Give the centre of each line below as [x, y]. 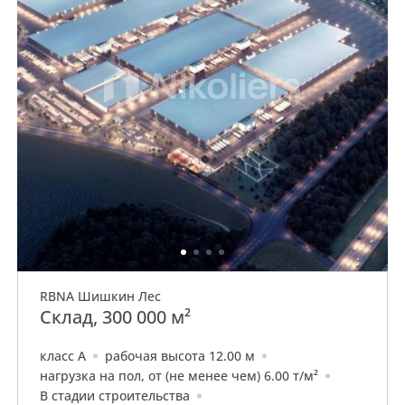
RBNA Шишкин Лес [100, 296]
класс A [63, 356]
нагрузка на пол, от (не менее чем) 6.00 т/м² [179, 376]
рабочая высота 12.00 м [180, 356]
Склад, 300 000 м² [115, 317]
